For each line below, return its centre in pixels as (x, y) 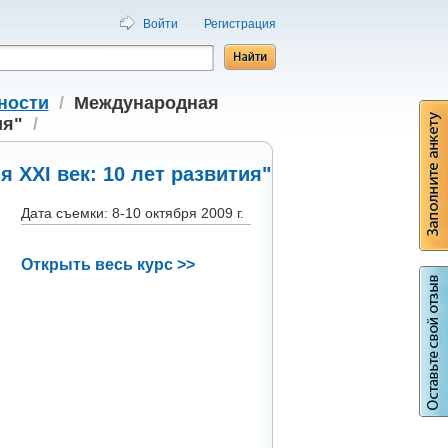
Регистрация (239, 23)
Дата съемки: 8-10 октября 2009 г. (132, 213)
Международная (146, 103)
